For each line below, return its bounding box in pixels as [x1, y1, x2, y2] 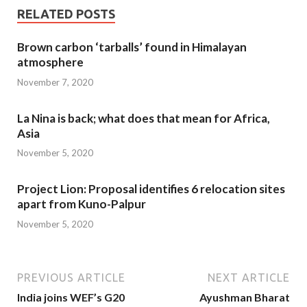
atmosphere [17, 55, 84, 70]
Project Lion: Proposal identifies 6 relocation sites [17, 182, 285, 197]
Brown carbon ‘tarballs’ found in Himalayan [17, 40, 247, 55]
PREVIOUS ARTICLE [17, 271, 125, 284]
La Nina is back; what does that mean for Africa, [17, 110, 270, 125]
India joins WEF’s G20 [17, 290, 125, 304]
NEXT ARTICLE [208, 271, 290, 284]
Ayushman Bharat [199, 290, 290, 304]
